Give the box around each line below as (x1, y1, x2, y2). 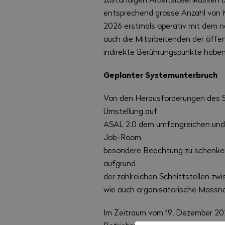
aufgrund (103, 158, 136, 169)
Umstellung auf (103, 105, 158, 117)
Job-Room (103, 132, 142, 143)
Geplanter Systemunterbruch (103, 69, 218, 81)
